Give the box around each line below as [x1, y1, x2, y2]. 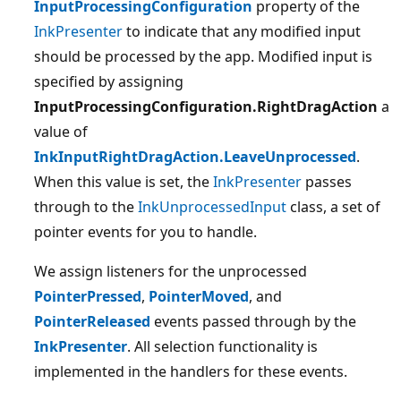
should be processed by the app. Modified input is [34, 47, 372, 67]
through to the [34, 197, 138, 218]
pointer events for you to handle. [34, 222, 257, 243]
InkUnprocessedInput [138, 197, 286, 218]
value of [34, 122, 88, 142]
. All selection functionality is [127, 337, 318, 357]
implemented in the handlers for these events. [34, 362, 347, 382]
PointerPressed [34, 286, 141, 307]
